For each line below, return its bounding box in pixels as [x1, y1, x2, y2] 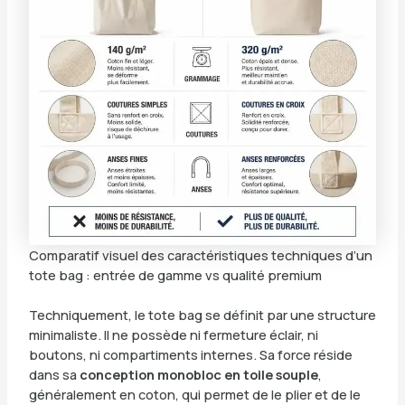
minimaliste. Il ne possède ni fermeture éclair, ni [28, 325, 318, 344]
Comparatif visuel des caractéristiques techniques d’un [28, 245, 372, 264]
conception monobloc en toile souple [79, 364, 318, 383]
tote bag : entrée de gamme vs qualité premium [28, 265, 322, 284]
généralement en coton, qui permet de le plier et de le [28, 384, 361, 403]
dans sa [28, 364, 80, 383]
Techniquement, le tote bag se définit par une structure [28, 305, 376, 324]
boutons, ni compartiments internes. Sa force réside [28, 344, 353, 363]
